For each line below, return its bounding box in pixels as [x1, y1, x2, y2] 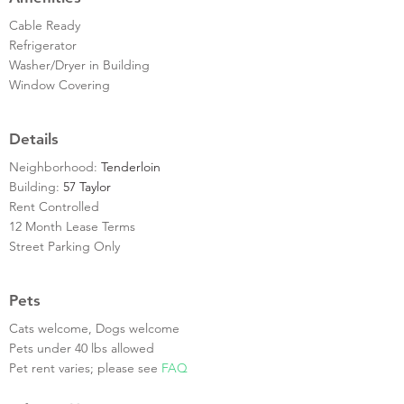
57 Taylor [63, 178, 111, 195]
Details [9, 129, 59, 148]
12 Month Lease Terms [9, 217, 135, 234]
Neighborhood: [9, 158, 101, 175]
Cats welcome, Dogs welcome [9, 319, 179, 336]
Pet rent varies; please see [9, 359, 161, 376]
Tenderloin [101, 158, 161, 175]
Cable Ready [9, 16, 80, 33]
